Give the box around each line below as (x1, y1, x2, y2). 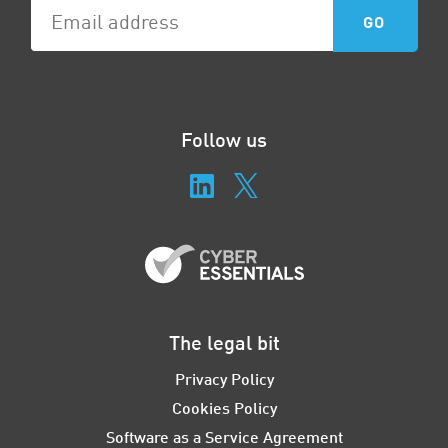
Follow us (181, 126, 267, 151)
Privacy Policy (174, 368, 274, 388)
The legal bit (168, 329, 280, 354)
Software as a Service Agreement (105, 426, 343, 446)
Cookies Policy (171, 397, 277, 417)
